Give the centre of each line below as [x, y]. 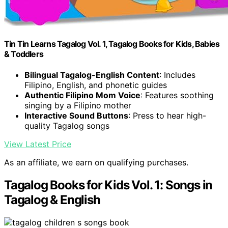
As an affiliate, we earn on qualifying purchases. [96, 163]
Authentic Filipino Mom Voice [82, 95]
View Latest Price [38, 144]
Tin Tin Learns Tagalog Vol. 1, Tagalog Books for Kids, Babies [112, 44]
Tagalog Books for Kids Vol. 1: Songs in [108, 185]
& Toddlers [24, 54]
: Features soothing [177, 95]
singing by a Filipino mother [78, 106]
